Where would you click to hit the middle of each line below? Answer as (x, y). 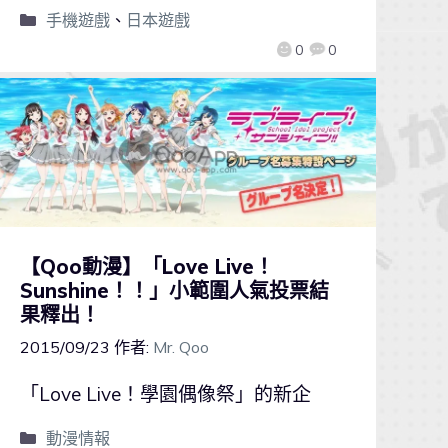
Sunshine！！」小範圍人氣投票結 (174, 291)
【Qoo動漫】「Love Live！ (146, 267)
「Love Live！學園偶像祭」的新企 (165, 394)
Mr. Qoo (180, 347)
